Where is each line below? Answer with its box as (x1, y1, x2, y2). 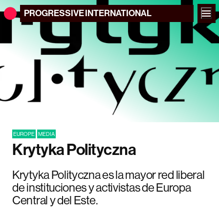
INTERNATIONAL (85, 7, 152, 19)
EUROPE (13, 131, 35, 137)
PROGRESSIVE (23, 7, 84, 19)
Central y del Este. (12, 192, 98, 207)
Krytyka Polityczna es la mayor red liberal (12, 167, 205, 182)
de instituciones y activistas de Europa (12, 179, 191, 195)
